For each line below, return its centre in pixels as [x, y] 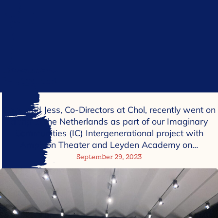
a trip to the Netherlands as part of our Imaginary [109, 122]
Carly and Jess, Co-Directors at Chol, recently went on [109, 110]
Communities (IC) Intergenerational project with [109, 133]
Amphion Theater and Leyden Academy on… [109, 145]
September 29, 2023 [109, 157]
